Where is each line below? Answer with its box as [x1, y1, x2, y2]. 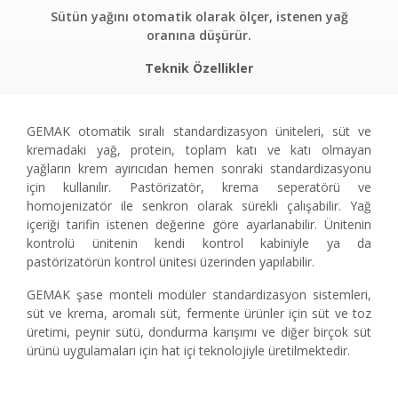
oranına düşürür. [147, 26, 251, 44]
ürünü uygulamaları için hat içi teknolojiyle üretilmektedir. [27, 341, 350, 359]
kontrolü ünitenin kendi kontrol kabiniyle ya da [27, 234, 371, 251]
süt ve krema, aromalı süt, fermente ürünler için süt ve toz [27, 304, 371, 322]
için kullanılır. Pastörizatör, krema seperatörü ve [27, 178, 371, 195]
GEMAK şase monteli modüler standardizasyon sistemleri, [27, 285, 371, 303]
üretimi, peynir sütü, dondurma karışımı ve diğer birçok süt [27, 322, 371, 340]
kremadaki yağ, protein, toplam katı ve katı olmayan [27, 140, 371, 158]
